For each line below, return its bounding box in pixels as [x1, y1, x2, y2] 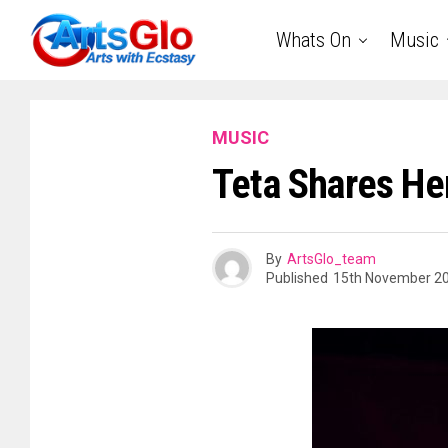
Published [266, 269, 328, 286]
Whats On [276, 28, 351, 52]
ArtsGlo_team [287, 250, 376, 267]
